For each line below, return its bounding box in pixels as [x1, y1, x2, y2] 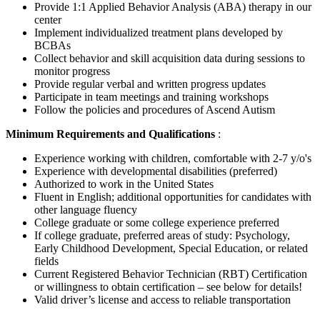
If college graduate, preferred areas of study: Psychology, [34, 229, 290, 241]
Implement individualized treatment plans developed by [34, 26, 283, 39]
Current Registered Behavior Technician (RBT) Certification [34, 267, 307, 280]
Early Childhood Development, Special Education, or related [34, 241, 308, 254]
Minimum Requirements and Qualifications [6, 127, 218, 140]
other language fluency [34, 203, 137, 216]
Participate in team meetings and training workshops [34, 90, 269, 103]
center [34, 13, 61, 26]
